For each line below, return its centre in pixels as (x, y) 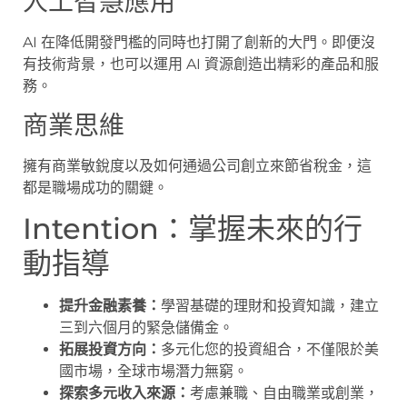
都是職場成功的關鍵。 (95, 187)
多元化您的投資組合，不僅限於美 (270, 349)
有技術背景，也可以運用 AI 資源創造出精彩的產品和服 (201, 65)
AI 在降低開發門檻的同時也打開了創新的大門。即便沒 (199, 43)
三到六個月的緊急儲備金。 (146, 327)
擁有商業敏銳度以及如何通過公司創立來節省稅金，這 (197, 165)
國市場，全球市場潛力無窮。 (154, 371)
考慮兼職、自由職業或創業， (284, 392)
